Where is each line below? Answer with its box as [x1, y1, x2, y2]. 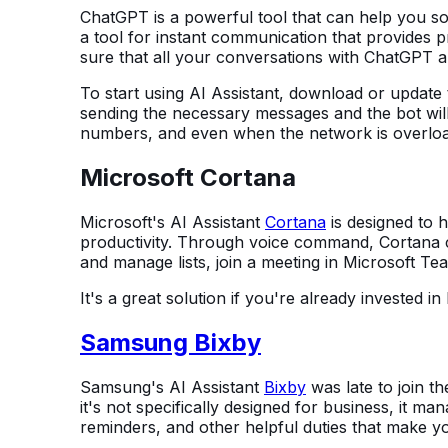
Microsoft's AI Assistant [80, 212, 265, 233]
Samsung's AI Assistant [80, 377, 264, 398]
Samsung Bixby [80, 328, 261, 358]
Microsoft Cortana [80, 163, 296, 193]
